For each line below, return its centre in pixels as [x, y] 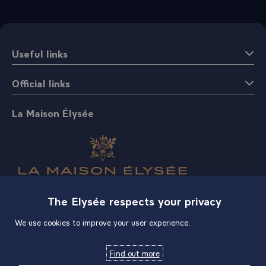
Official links [41, 83]
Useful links [40, 53]
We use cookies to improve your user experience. [103, 222]
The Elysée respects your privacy [134, 200]
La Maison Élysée [53, 113]
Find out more [134, 253]
